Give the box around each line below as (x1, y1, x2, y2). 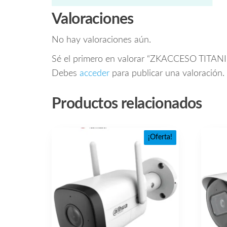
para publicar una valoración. (109, 68, 224, 78)
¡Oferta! (148, 133, 173, 141)
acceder (80, 68, 109, 78)
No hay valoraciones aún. (52, 35, 151, 45)
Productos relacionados (52, 96, 202, 111)
